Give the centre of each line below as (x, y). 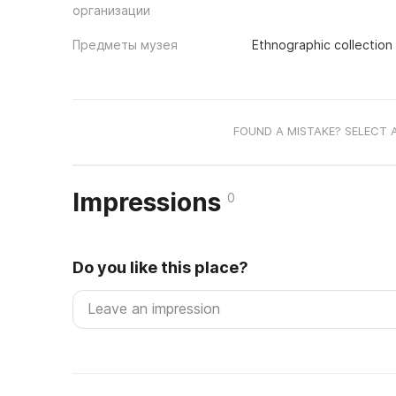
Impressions (150, 202)
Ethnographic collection (322, 45)
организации (111, 10)
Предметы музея (125, 45)
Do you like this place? (160, 267)
